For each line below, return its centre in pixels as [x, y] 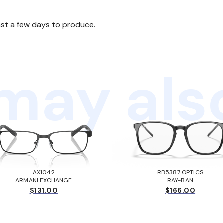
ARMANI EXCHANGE [44, 180]
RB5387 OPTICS [180, 172]
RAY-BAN [180, 180]
